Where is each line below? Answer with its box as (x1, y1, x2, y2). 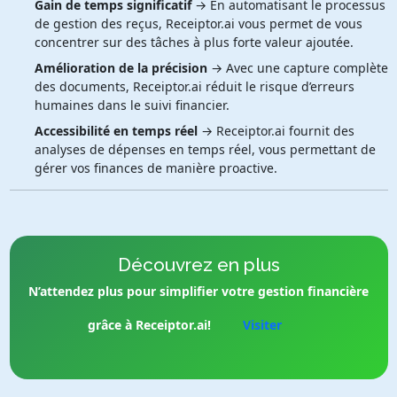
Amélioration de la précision (34, 58, 207, 76)
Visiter (242, 315, 282, 333)
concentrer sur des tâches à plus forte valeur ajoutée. (34, 33, 354, 51)
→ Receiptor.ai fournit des (197, 121, 354, 139)
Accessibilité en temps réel (34, 121, 198, 139)
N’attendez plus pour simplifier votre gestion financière (28, 282, 369, 300)
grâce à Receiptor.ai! (87, 315, 211, 333)
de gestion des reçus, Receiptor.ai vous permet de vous (34, 14, 362, 32)
